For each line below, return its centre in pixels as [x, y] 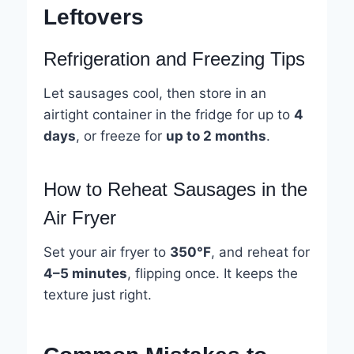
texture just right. [97, 295]
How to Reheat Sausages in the [175, 190]
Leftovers [93, 17]
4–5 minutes [85, 274]
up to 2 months [216, 136]
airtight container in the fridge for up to [168, 115]
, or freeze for [121, 136]
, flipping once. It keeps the [212, 274]
